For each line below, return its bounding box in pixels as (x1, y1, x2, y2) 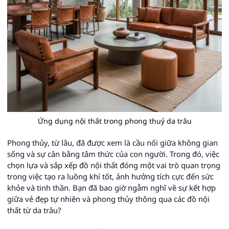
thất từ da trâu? (7, 205, 61, 215)
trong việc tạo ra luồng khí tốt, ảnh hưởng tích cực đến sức (7, 171, 214, 181)
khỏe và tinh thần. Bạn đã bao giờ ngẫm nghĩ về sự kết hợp (7, 182, 216, 193)
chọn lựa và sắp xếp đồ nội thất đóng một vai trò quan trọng (7, 160, 220, 170)
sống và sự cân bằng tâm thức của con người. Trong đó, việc (7, 149, 219, 159)
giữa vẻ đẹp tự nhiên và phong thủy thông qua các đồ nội (7, 194, 210, 204)
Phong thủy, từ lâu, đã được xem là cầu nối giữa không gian (7, 138, 218, 148)
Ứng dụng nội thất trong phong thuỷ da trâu (37, 116, 192, 126)
